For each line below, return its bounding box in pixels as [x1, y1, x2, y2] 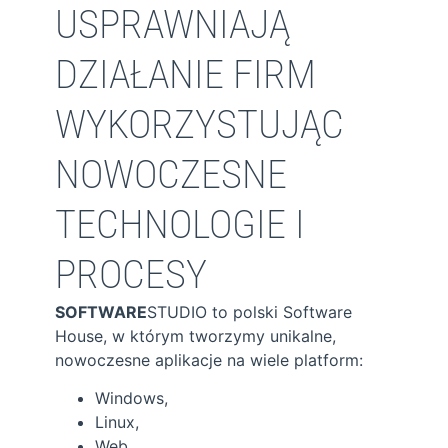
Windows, [95, 387, 168, 408]
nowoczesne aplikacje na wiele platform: [55, 349, 363, 370]
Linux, [95, 411, 139, 432]
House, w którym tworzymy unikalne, [55, 325, 336, 346]
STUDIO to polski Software [147, 301, 352, 322]
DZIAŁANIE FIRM [55, 50, 316, 98]
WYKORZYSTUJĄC [55, 100, 344, 148]
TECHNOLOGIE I [55, 200, 305, 248]
